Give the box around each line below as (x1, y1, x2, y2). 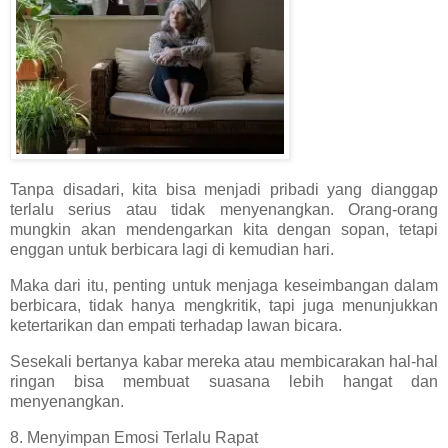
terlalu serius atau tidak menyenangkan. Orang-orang (10, 201, 438, 219)
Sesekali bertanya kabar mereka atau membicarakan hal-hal (10, 353, 438, 371)
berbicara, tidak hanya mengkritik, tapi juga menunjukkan (10, 297, 438, 315)
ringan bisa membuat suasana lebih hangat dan (10, 373, 438, 391)
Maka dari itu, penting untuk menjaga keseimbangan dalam (10, 277, 438, 295)
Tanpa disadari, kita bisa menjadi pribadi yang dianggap (10, 181, 438, 199)
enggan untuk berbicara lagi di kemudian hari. (10, 241, 334, 259)
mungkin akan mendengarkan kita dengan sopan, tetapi (10, 221, 438, 239)
